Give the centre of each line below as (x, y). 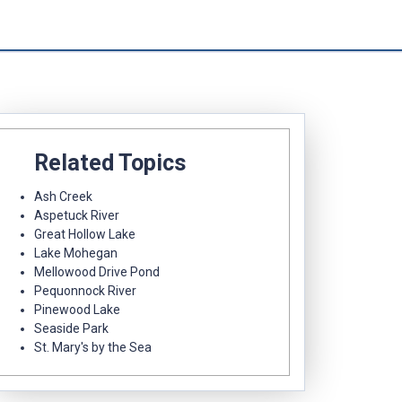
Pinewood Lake (77, 310)
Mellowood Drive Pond (97, 272)
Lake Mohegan (76, 253)
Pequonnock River (85, 291)
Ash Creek (63, 197)
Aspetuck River (77, 216)
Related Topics (110, 162)
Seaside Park (71, 329)
